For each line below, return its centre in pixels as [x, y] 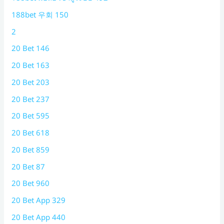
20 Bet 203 [31, 82]
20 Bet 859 [31, 149]
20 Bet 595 [31, 116]
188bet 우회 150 [40, 14]
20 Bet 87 [28, 166]
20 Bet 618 [31, 133]
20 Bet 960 [31, 183]
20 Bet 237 [31, 99]
